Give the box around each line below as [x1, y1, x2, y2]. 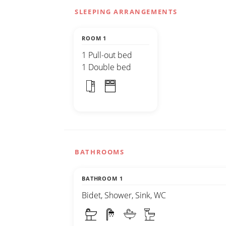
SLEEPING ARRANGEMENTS [75, 7, 178, 17]
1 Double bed [82, 62, 131, 73]
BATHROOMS [75, 147, 125, 157]
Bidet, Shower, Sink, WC [82, 190, 166, 201]
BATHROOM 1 [82, 175, 123, 183]
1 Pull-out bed [82, 49, 132, 61]
